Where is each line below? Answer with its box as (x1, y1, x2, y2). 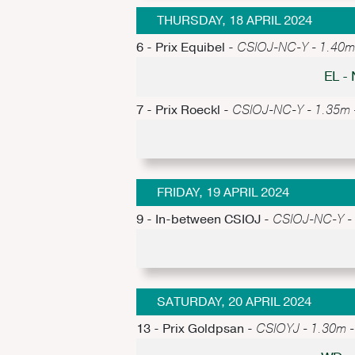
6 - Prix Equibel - (136, 39, 237, 57)
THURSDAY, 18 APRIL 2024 (156, 12, 312, 30)
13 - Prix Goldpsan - (136, 319, 256, 338)
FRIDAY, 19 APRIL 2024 (156, 183, 289, 201)
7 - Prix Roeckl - (136, 101, 232, 119)
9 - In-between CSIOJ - (136, 210, 273, 228)
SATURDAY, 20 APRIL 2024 (156, 293, 311, 311)
